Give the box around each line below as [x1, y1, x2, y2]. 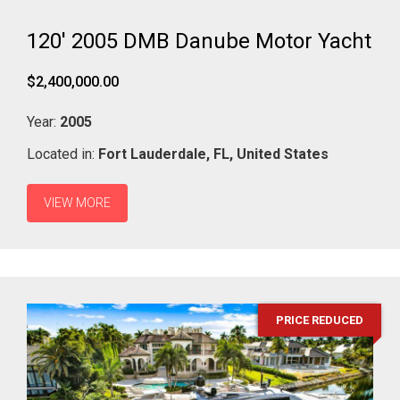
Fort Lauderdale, [98, 145, 210, 162]
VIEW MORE [44, 195, 111, 210]
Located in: [27, 145, 98, 162]
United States [237, 145, 329, 162]
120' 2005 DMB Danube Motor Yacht [27, 28, 371, 54]
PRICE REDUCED [276, 312, 363, 327]
